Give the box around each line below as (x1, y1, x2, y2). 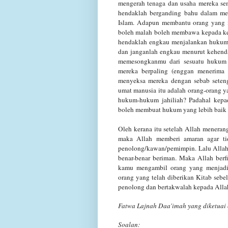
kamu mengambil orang (118, 162, 186, 172)
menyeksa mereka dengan (118, 75, 191, 85)
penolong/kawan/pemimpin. (118, 143, 198, 153)
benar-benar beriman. (118, 153, 177, 162)
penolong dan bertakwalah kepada (118, 182, 213, 191)
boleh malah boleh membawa (118, 27, 200, 37)
